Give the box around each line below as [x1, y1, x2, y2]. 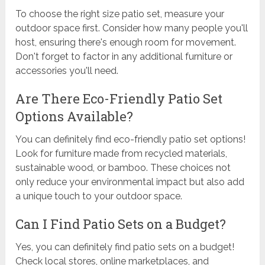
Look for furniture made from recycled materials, [15, 147, 228, 159]
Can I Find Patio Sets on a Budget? [15, 215, 227, 232]
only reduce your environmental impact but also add [15, 176, 245, 188]
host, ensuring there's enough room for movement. [15, 36, 237, 48]
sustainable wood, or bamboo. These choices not [15, 161, 231, 173]
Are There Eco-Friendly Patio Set [15, 89, 223, 107]
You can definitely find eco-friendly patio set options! [15, 133, 246, 145]
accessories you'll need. [15, 64, 119, 76]
